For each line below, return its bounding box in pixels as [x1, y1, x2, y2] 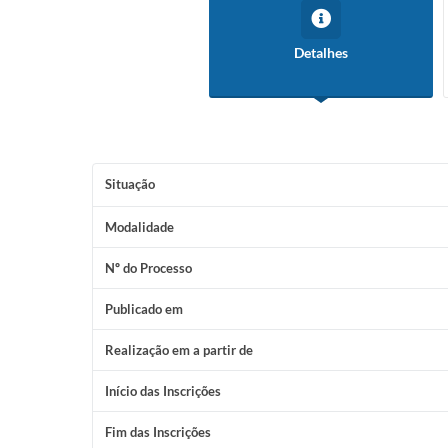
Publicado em [105, 301, 183, 317]
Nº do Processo [105, 260, 192, 276]
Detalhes [294, 44, 348, 61]
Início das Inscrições [105, 383, 221, 399]
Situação [105, 176, 155, 192]
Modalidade [105, 219, 174, 235]
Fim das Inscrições [105, 424, 211, 440]
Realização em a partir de [105, 342, 253, 358]
